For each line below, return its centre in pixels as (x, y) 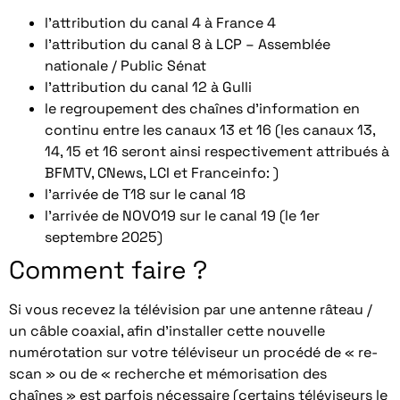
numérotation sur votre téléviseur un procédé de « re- (193, 353)
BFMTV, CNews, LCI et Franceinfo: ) (162, 173)
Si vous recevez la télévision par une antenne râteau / (191, 310)
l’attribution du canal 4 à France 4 (160, 23)
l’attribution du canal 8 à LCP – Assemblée (187, 45)
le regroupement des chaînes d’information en (202, 109)
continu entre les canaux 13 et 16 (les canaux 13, (210, 130)
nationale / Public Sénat (125, 66)
